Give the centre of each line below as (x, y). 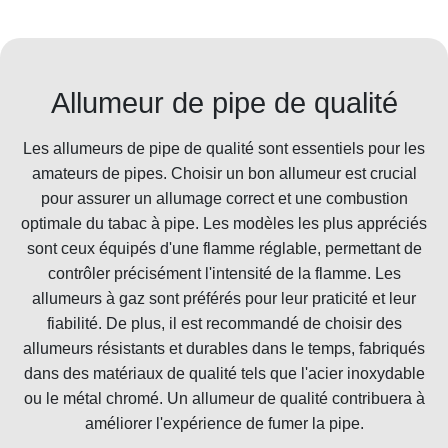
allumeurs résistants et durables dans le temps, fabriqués (224, 348)
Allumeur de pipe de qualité (224, 102)
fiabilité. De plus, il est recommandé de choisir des (224, 323)
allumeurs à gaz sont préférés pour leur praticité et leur (224, 298)
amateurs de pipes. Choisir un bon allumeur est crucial (224, 173)
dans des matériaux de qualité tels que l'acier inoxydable (224, 373)
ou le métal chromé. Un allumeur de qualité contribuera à (224, 398)
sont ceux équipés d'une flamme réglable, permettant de (224, 248)
